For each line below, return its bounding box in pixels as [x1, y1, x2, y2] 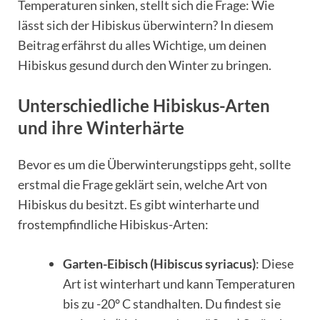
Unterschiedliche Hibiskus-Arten [18, 94, 270, 116]
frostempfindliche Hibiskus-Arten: [18, 216, 209, 232]
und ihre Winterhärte [18, 116, 184, 138]
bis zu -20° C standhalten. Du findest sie [63, 295, 281, 311]
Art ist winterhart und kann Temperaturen [63, 275, 295, 291]
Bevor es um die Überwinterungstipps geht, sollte [18, 156, 291, 172]
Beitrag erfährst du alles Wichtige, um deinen [18, 36, 266, 53]
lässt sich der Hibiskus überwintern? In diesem [18, 16, 274, 33]
